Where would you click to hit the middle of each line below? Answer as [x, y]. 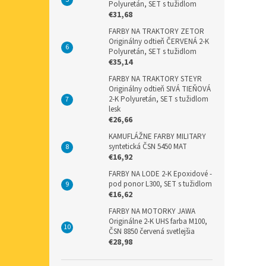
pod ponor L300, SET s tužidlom [160, 184]
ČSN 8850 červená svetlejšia [152, 231]
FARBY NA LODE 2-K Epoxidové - [160, 174]
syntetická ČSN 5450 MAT [148, 146]
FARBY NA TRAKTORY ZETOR [156, 31]
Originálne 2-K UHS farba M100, [158, 221]
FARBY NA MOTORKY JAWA [152, 211]
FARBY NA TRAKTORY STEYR [155, 79]
